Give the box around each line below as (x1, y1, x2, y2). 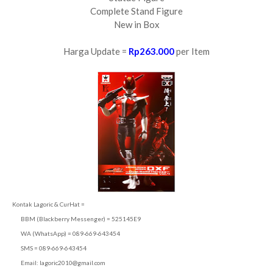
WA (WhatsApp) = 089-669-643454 (12, 230, 120, 237)
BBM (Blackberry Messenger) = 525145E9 (12, 215, 141, 222)
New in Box (113, 19, 160, 30)
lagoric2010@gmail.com (40, 259, 105, 266)
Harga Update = (63, 46, 129, 57)
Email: (12, 259, 40, 266)
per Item (174, 46, 210, 57)
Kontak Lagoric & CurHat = (12, 200, 85, 208)
